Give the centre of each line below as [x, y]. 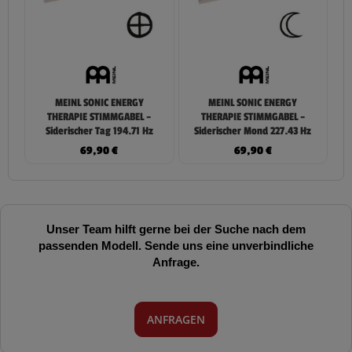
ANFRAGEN [176, 319]
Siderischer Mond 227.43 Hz [253, 131]
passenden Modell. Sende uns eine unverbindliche [176, 246]
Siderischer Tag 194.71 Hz [99, 131]
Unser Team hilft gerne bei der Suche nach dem [176, 229]
